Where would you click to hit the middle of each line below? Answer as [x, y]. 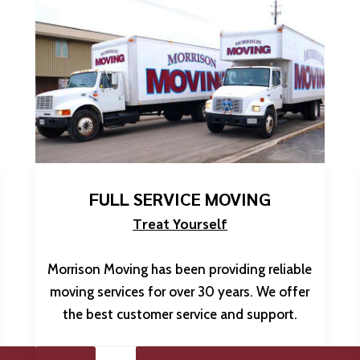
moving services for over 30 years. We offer [180, 291]
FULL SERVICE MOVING [180, 198]
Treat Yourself [180, 223]
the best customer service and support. [180, 314]
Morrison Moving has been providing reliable [180, 269]
